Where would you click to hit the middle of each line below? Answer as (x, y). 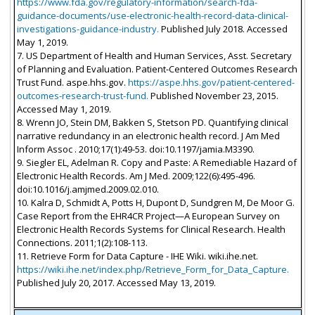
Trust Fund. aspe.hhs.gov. (72, 82)
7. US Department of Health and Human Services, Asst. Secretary (154, 55)
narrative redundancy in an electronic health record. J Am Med (148, 135)
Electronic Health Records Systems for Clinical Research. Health (151, 229)
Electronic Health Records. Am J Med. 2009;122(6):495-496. (136, 175)
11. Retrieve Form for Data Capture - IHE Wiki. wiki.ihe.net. (137, 256)
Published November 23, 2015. (213, 95)
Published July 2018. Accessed (223, 28)
